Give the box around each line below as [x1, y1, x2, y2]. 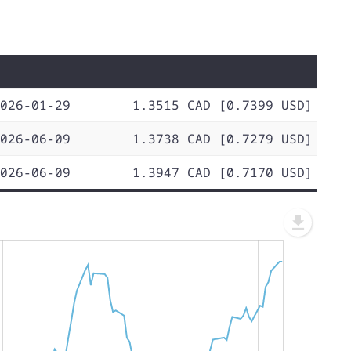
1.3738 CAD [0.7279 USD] [132, 129, 313, 147]
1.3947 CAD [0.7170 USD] [132, 163, 313, 181]
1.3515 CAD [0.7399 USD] [132, 96, 313, 114]
